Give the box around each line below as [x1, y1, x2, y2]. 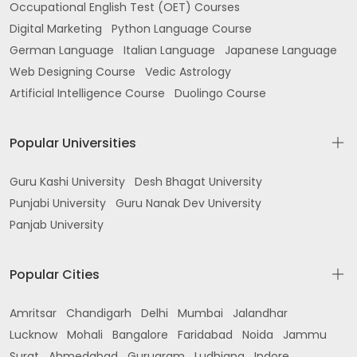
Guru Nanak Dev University [116, 195, 261, 211]
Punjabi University [10, 195, 106, 211]
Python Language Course [112, 21, 252, 37]
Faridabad [178, 327, 233, 343]
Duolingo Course [175, 85, 266, 101]
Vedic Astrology [145, 64, 231, 80]
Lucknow [10, 327, 57, 343]
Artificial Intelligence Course [10, 85, 165, 101]
